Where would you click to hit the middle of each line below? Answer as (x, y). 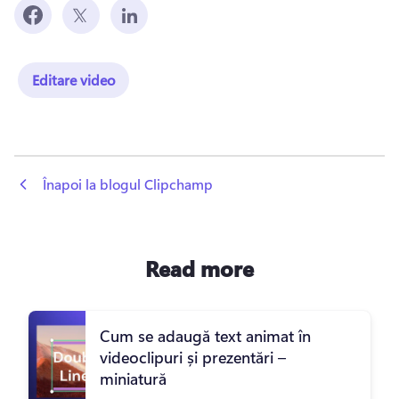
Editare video (73, 80)
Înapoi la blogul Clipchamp (128, 184)
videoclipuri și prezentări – (193, 358)
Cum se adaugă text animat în (205, 336)
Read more (199, 269)
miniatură (133, 379)
